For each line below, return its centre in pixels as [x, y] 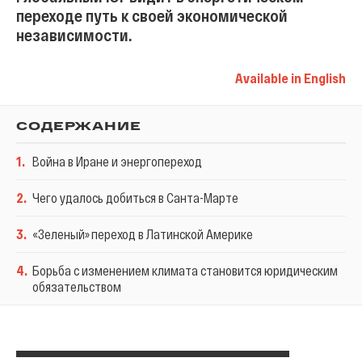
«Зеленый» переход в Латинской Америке [143, 234]
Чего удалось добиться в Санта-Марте [135, 198]
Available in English [290, 78]
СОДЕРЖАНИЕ [79, 126]
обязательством [77, 286]
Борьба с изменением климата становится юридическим [185, 270]
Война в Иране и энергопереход [117, 161]
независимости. [74, 35]
